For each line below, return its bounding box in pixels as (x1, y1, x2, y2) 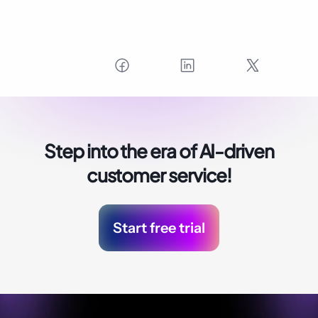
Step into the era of (44, 138, 199, 163)
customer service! (86, 163, 232, 187)
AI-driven (199, 138, 274, 163)
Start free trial (113, 219, 205, 236)
